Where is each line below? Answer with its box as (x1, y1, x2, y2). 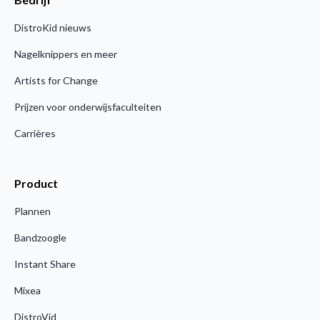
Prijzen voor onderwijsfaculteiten (14, 100, 161, 113)
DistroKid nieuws (14, 21, 91, 34)
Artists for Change (14, 74, 98, 86)
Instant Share (14, 257, 76, 270)
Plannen (14, 204, 51, 217)
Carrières (14, 126, 56, 139)
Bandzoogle (14, 231, 66, 244)
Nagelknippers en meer (14, 47, 117, 60)
